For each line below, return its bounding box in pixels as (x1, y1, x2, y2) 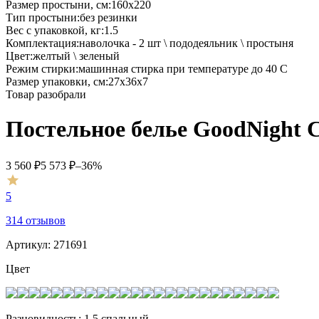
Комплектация (6, 36, 76, 49)
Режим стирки (6, 62, 75, 75)
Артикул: (6, 239, 51, 251)
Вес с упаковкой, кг (6, 23, 101, 36)
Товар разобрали (6, 88, 86, 100)
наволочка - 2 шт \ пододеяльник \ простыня (79, 36, 293, 49)
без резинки (80, 11, 137, 23)
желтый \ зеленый (33, 49, 120, 62)
